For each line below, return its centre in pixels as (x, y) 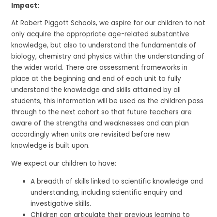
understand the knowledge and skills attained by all (96, 90)
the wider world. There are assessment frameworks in (100, 68)
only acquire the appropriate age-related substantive (101, 34)
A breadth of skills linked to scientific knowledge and (117, 181)
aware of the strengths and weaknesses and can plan (100, 124)
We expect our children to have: (64, 163)
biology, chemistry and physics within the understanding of (108, 57)
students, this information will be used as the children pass (108, 101)
